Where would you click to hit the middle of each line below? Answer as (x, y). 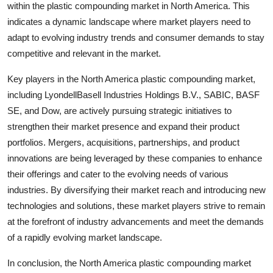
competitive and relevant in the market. (84, 53)
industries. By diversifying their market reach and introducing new (136, 190)
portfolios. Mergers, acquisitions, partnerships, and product (123, 142)
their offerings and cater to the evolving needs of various (118, 174)
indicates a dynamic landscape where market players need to (129, 21)
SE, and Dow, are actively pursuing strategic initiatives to (119, 110)
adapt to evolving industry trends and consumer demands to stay (136, 37)
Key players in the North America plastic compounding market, (131, 79)
